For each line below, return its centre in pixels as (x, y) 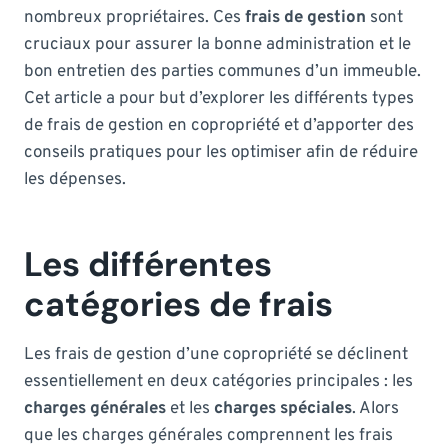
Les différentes (148, 264)
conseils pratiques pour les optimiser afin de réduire (221, 152)
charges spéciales (283, 408)
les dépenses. (75, 179)
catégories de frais (178, 304)
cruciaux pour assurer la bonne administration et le (217, 44)
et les (190, 408)
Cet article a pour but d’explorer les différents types (219, 98)
